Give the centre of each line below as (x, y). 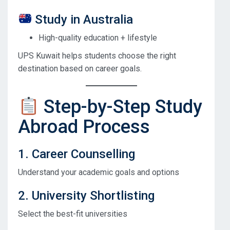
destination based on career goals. (80, 68)
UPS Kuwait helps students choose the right (97, 55)
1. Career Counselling (76, 154)
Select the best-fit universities (73, 214)
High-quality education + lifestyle (98, 37)
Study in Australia (83, 19)
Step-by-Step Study (121, 107)
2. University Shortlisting (86, 196)
